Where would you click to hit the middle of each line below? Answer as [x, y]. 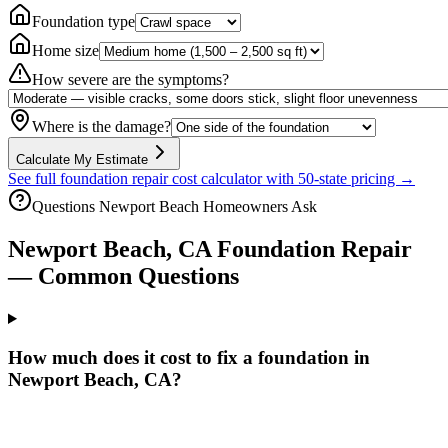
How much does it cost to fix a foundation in [189, 357]
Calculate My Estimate [82, 160]
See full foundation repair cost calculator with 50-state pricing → [211, 179]
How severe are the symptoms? [130, 80]
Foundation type [83, 22]
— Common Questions [123, 276]
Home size [65, 51]
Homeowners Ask [258, 207]
